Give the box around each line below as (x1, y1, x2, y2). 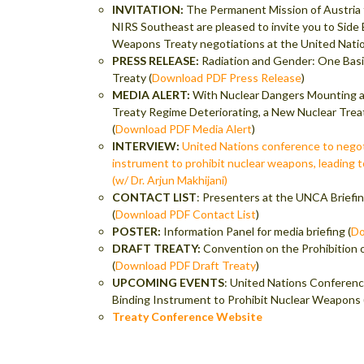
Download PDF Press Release (152, 71, 302, 85)
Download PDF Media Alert (115, 122, 253, 136)
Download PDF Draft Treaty (115, 258, 257, 273)
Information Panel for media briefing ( (163, 224, 352, 239)
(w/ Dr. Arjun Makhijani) (112, 173, 228, 188)
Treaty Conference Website (112, 310, 263, 324)
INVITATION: (112, 2, 187, 17)
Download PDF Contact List (115, 207, 257, 222)
